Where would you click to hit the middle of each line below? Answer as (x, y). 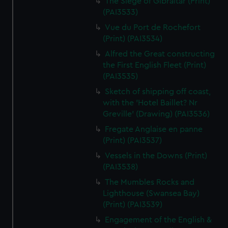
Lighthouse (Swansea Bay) (151, 193)
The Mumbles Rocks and (150, 182)
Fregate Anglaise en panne (154, 129)
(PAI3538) (121, 167)
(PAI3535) (121, 76)
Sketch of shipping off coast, (158, 92)
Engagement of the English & (159, 220)
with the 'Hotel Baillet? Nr (150, 103)
